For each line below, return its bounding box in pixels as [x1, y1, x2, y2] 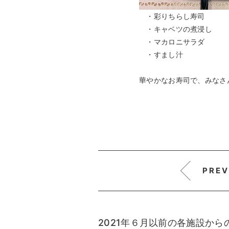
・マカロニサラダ [139, 37, 205, 46]
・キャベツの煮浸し [139, 24, 212, 33]
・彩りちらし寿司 [139, 11, 205, 20]
